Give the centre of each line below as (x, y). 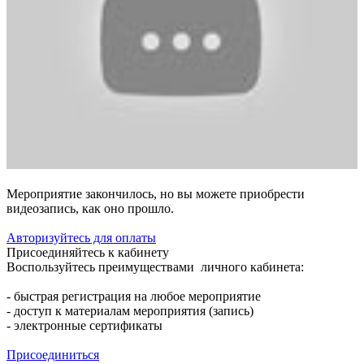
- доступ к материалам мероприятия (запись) (130, 311)
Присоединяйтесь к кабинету (88, 253)
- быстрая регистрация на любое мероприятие (134, 297)
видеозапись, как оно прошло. (90, 209)
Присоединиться (53, 355)
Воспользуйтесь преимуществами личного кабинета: (155, 267)
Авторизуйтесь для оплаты (81, 238)
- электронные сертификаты (84, 326)
